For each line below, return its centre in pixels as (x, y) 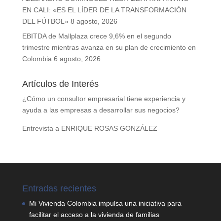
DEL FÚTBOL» (45, 21)
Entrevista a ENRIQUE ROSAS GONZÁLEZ (90, 129)
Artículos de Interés (60, 84)
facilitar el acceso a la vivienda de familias (94, 215)
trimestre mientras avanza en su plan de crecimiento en (109, 48)
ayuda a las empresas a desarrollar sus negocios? (101, 110)
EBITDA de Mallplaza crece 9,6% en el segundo (96, 36)
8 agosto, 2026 (94, 21)
